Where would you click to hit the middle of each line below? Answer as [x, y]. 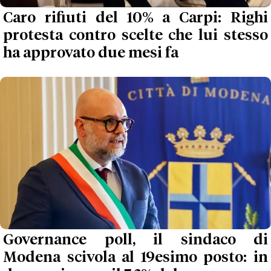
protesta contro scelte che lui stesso [135, 35]
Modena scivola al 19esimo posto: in [135, 258]
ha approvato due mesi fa [91, 53]
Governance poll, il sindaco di [135, 240]
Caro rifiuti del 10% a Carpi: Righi [135, 18]
